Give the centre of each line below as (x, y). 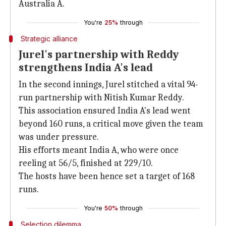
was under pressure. (59, 137)
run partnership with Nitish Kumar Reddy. (101, 98)
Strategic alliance (49, 39)
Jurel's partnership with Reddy (99, 54)
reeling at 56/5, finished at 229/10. (86, 163)
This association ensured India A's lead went (105, 111)
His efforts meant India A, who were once (99, 150)
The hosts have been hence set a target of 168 (107, 176)
